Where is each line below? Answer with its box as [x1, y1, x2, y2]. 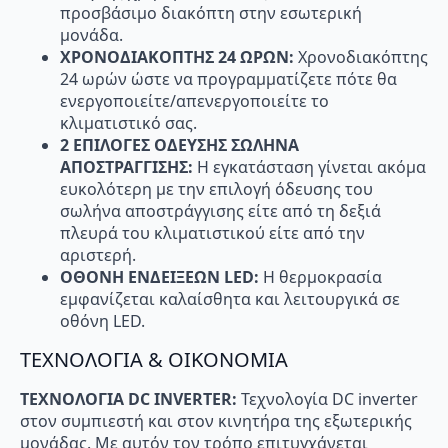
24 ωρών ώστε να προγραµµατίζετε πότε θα [60, 67, 397, 90]
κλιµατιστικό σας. [60, 111, 197, 134]
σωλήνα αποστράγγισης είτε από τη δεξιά [60, 199, 381, 222]
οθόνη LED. [60, 309, 145, 332]
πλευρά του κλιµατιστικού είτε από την [60, 221, 365, 244]
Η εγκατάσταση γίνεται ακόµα [197, 155, 426, 178]
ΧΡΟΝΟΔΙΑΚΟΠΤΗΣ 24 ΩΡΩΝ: [60, 45, 298, 68]
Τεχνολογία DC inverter [241, 388, 418, 411]
